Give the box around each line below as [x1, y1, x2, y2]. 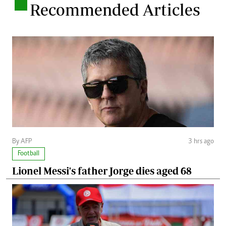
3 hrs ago [188, 138, 214, 146]
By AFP [12, 138, 32, 146]
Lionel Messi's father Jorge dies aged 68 [12, 165, 192, 177]
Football [18, 150, 39, 158]
